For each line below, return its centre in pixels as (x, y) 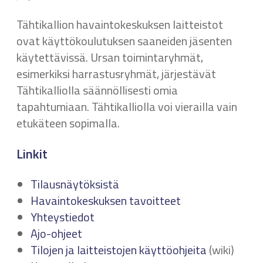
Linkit (32, 154)
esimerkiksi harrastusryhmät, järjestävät (116, 73)
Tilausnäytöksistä (75, 184)
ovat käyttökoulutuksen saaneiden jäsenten (124, 41)
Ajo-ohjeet (56, 233)
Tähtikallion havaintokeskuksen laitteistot (120, 24)
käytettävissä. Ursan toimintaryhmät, (110, 57)
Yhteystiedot (63, 217)
